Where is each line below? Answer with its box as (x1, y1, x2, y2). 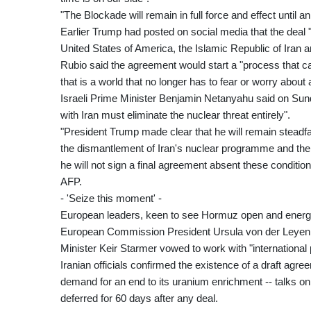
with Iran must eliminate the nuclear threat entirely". (60, 109, 290, 121)
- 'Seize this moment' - (60, 192, 162, 205)
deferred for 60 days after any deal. (60, 292, 218, 305)
